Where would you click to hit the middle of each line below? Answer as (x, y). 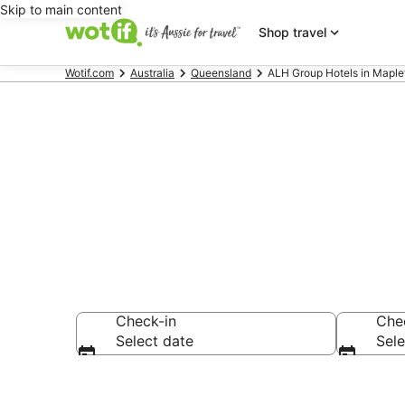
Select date (155, 341)
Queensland (221, 73)
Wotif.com (89, 73)
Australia (152, 73)
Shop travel (292, 32)
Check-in (146, 321)
